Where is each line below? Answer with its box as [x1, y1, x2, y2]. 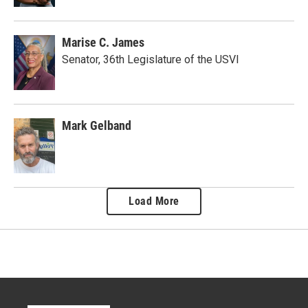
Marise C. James [62, 35, 144, 49]
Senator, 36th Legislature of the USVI [62, 53, 239, 66]
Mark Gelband [62, 118, 131, 133]
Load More [129, 195, 179, 208]
